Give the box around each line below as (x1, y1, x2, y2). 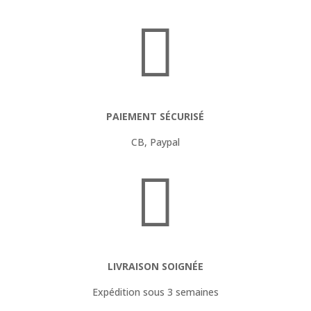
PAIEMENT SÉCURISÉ (106, 109, 205, 123)
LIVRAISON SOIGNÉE (107, 259, 203, 273)
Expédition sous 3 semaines (92, 285, 219, 299)
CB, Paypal (131, 135, 180, 149)
